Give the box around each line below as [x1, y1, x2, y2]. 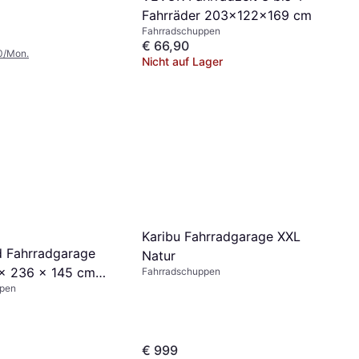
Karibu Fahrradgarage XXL [142, 228, 301, 244]
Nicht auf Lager [142, 54, 223, 69]
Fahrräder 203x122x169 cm [142, 7, 312, 24]
